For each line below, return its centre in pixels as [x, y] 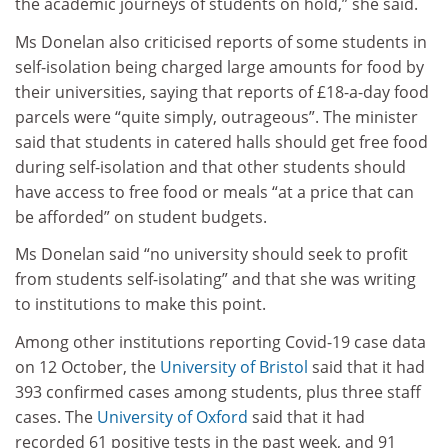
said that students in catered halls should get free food [221, 141]
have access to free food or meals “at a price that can [214, 191]
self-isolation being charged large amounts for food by [219, 66]
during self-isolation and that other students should [210, 166]
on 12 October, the [87, 366]
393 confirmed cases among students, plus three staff [218, 391]
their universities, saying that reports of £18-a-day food [222, 91]
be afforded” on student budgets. [141, 216]
